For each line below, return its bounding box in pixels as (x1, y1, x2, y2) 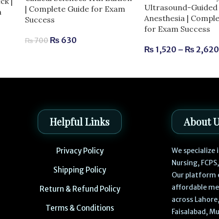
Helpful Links (50, 114, 109, 128)
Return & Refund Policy (39, 184, 120, 194)
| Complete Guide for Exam (24, 4, 125, 14)
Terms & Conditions (45, 203, 114, 213)
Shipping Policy (53, 165, 106, 175)
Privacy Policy (56, 146, 104, 155)
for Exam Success (144, 23, 211, 34)
